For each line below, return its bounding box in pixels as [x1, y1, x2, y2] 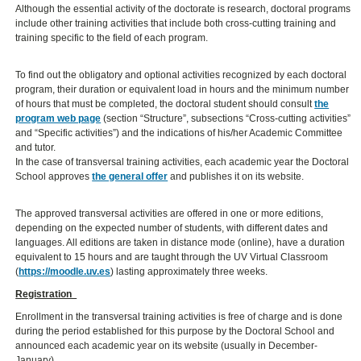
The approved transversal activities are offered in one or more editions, [15, 208, 324, 220]
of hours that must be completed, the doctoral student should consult [15, 98, 315, 110]
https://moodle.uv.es [19, 266, 111, 278]
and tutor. [15, 142, 56, 154]
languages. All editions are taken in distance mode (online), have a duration [15, 237, 346, 249]
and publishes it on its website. [168, 171, 305, 183]
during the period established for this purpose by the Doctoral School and [15, 326, 335, 338]
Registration [15, 288, 77, 301]
